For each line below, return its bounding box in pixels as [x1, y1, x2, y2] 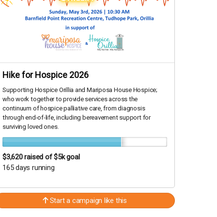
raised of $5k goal [24, 153, 80, 162]
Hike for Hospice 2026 [2, 70, 89, 80]
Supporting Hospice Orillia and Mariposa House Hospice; [2, 86, 157, 94]
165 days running [2, 163, 55, 172]
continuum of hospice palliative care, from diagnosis [2, 105, 145, 112]
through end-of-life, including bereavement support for [2, 114, 151, 122]
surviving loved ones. [2, 123, 59, 131]
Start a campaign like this [47, 196, 127, 205]
